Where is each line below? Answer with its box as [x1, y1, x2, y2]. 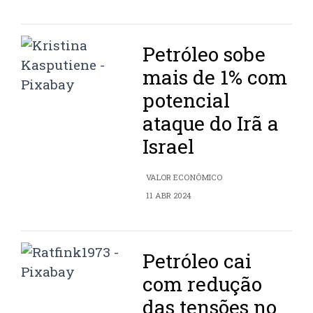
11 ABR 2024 [146, 190, 191, 201]
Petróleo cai [143, 248, 252, 275]
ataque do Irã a [143, 110, 279, 137]
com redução [143, 271, 263, 298]
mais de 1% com [143, 64, 288, 91]
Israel [143, 133, 195, 160]
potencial [143, 87, 231, 114]
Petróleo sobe [143, 41, 266, 68]
